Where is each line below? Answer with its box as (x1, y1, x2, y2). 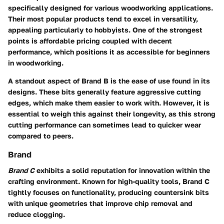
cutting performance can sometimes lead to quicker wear (8, 120, 201, 129)
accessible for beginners (126, 47, 210, 56)
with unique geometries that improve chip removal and (8, 198, 192, 207)
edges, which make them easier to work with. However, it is (8, 98, 209, 107)
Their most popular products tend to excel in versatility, (8, 14, 198, 23)
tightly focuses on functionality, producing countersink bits (8, 187, 209, 196)
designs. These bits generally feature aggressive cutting (8, 87, 201, 96)
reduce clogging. (8, 209, 65, 218)
